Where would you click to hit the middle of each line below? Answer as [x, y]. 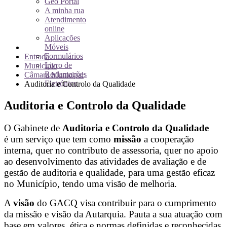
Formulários [64, 56]
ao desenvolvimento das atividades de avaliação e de [105, 161]
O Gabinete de [33, 128]
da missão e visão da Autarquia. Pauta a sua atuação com [113, 214]
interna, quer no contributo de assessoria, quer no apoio [111, 150]
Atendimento [65, 20]
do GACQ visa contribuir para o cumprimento [125, 203]
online [54, 29]
